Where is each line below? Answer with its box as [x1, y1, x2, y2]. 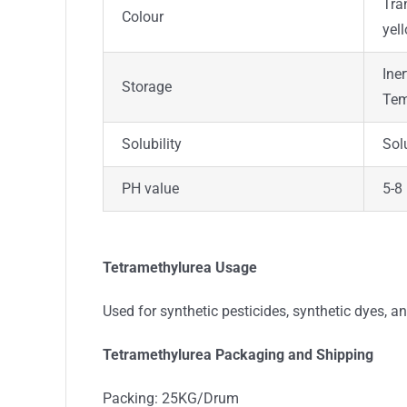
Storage [121, 78, 172, 95]
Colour [121, 8, 164, 25]
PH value [121, 180, 179, 197]
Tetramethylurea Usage [102, 259, 257, 276]
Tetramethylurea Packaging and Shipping [102, 346, 373, 363]
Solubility [121, 135, 182, 153]
